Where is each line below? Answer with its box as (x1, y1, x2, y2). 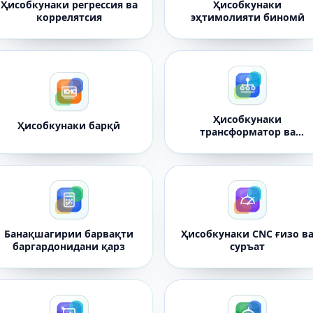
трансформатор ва (199, 125, 296, 138)
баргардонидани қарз (13, 240, 126, 253)
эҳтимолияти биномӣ (190, 10, 305, 24)
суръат (230, 240, 265, 253)
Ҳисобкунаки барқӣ (17, 119, 121, 132)
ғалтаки (226, 138, 268, 151)
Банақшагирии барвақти (4, 227, 134, 240)
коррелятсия (36, 10, 102, 24)
